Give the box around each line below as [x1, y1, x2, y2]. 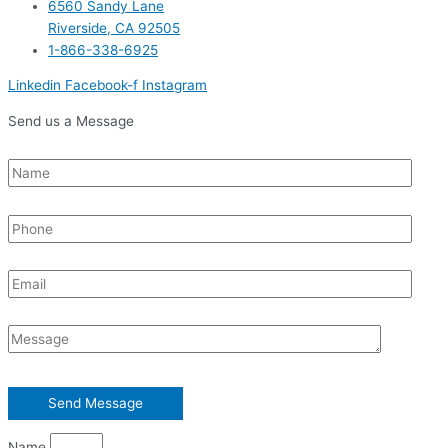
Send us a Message [8, 112, 134, 129]
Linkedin [8, 77, 61, 94]
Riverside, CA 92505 [48, 19, 180, 36]
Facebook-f [65, 77, 138, 94]
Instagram [142, 77, 207, 94]
